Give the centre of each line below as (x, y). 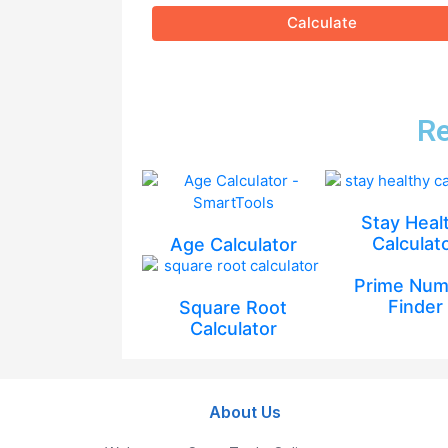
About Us (244, 412)
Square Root (233, 307)
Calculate (322, 23)
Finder (416, 306)
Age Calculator (233, 244)
